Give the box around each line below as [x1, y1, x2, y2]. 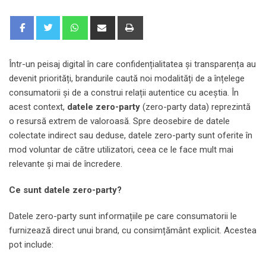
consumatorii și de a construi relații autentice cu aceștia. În [9, 87, 239, 98]
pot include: [9, 239, 53, 250]
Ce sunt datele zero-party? [9, 184, 122, 195]
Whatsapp [85, 17, 125, 28]
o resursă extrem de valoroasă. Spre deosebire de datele [9, 115, 230, 126]
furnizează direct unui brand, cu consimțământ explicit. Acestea [9, 224, 256, 236]
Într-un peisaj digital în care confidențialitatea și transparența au [9, 58, 256, 69]
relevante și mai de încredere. [9, 158, 122, 169]
